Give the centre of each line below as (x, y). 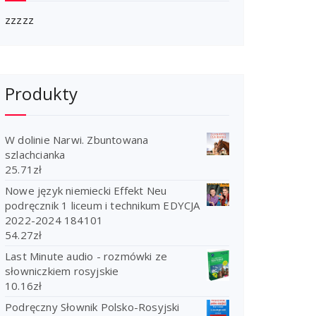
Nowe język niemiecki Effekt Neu (86, 190)
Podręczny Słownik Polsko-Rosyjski (92, 307)
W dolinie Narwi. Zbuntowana (77, 140)
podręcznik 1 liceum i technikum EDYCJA (103, 205)
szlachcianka (35, 154)
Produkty (42, 93)
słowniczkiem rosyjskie (62, 271)
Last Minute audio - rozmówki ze (86, 256)
